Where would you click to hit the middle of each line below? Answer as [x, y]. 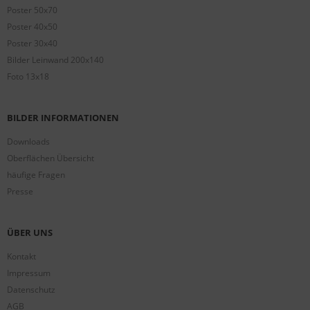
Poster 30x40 [32, 43]
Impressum [29, 273]
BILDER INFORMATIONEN [63, 118]
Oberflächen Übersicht [51, 158]
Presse [20, 191]
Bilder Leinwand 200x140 [55, 60]
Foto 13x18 [28, 76]
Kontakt [21, 256]
